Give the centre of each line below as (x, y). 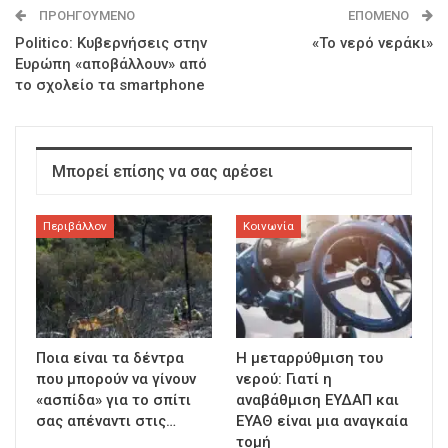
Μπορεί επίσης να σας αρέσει (162, 172)
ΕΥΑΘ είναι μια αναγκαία (322, 421)
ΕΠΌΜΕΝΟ (380, 16)
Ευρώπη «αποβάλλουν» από (111, 64)
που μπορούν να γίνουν (116, 379)
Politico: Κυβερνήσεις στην (111, 43)
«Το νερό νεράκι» (372, 43)
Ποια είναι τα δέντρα (110, 358)
